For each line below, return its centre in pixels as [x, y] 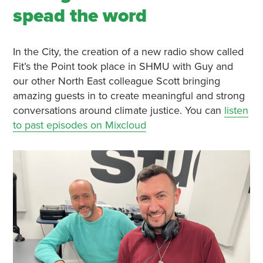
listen [236, 110]
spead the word [80, 16]
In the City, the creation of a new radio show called [128, 51]
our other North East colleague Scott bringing [116, 81]
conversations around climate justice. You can [118, 110]
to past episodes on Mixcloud [79, 125]
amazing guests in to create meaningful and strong [129, 95]
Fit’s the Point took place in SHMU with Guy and [123, 66]
